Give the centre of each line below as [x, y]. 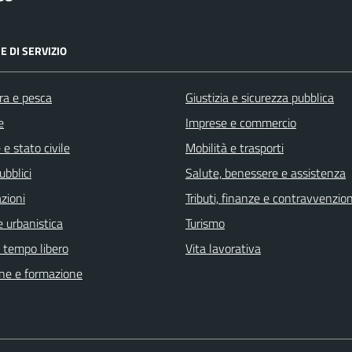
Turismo [205, 224]
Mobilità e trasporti [235, 148]
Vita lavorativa [223, 249]
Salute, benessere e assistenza [266, 173]
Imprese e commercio [241, 123]
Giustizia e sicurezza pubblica [260, 98]
